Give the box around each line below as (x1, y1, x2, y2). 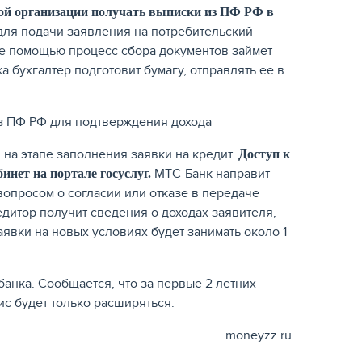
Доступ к (238, 146, 290, 161)
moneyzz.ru (225, 326, 292, 343)
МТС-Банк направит (151, 165, 270, 182)
